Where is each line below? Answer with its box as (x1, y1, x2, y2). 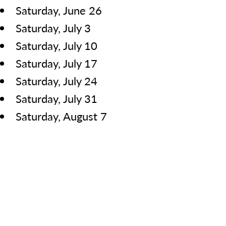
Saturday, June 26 (16, 2, 102, 19)
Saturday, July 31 (16, 90, 98, 107)
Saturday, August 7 (16, 108, 107, 125)
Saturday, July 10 (16, 37, 98, 54)
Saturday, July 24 (16, 73, 98, 89)
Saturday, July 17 (16, 55, 98, 72)
